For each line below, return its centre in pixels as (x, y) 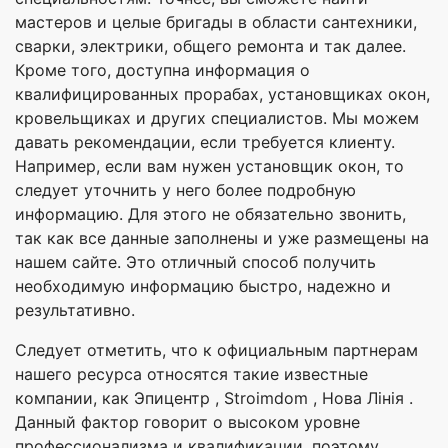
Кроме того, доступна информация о (162, 69)
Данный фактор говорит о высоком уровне (187, 421)
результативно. (75, 309)
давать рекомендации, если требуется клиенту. (205, 141)
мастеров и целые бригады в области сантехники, (216, 21)
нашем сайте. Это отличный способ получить (195, 261)
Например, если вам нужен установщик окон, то (209, 165)
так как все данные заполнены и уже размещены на (222, 237)
